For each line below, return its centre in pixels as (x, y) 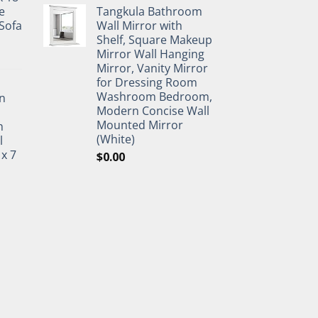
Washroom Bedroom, (154, 97)
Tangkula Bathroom (149, 11)
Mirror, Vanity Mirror (152, 68)
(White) (116, 139)
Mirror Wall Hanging (150, 54)
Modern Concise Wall (153, 111)
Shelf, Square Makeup (154, 40)
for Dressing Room (147, 82)
